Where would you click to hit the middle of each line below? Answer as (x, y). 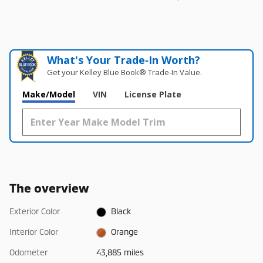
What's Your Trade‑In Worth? (124, 60)
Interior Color (34, 232)
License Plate (153, 94)
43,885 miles (120, 252)
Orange (125, 232)
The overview (49, 187)
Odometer (28, 252)
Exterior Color (35, 211)
